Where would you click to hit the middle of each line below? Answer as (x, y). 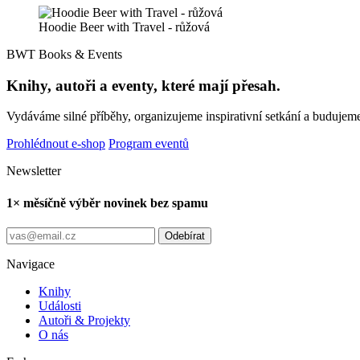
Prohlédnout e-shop (56, 144)
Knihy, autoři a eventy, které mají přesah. (143, 85)
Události (60, 305)
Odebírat (185, 235)
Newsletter (34, 171)
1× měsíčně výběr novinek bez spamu (107, 202)
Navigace (31, 264)
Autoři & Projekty (84, 320)
